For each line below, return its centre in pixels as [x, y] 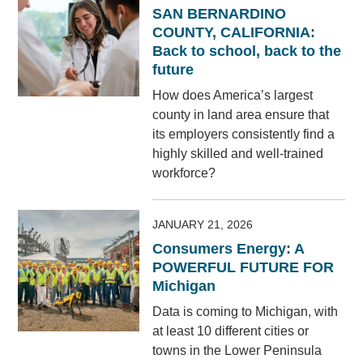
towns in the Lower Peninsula [237, 351]
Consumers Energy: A [228, 249]
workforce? [184, 173]
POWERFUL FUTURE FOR [243, 268]
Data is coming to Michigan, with [246, 312]
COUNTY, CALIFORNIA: [234, 33]
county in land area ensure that [241, 115]
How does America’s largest [233, 96]
